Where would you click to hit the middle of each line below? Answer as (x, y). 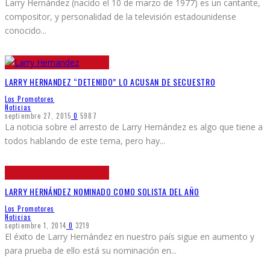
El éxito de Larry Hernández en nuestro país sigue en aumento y (130, 236)
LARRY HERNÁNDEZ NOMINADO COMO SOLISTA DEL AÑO (102, 192)
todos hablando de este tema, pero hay (82, 140)
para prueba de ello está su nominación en (88, 250)
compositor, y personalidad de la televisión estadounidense (121, 17)
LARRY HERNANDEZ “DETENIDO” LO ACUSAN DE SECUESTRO (110, 82)
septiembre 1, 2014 (36, 225)
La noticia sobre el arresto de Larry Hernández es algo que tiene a (134, 127)
